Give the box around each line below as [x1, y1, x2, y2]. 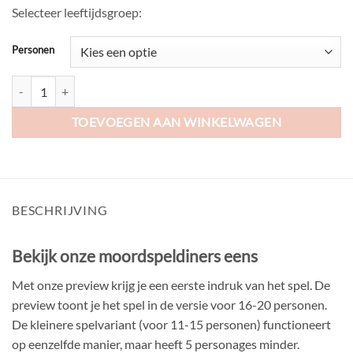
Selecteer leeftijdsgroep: [12, 5, 142, 20]
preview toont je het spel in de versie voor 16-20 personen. [12, 297, 327, 313]
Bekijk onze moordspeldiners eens [12, 246, 258, 266]
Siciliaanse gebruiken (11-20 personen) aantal [11, 77, 232, 91]
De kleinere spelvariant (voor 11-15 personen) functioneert [12, 317, 331, 333]
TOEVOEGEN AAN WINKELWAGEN [71, 115, 282, 130]
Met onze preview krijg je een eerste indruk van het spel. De [12, 277, 330, 293]
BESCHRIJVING [12, 203, 108, 218]
